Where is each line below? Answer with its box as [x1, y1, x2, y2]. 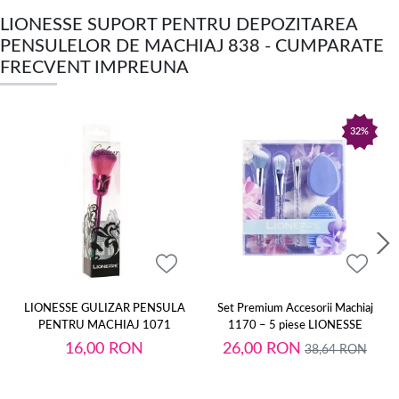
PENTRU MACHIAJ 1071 [37, 319, 171, 331]
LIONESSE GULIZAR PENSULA [23, 302, 185, 314]
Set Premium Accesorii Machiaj [216, 302, 373, 314]
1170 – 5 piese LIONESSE [227, 319, 362, 331]
